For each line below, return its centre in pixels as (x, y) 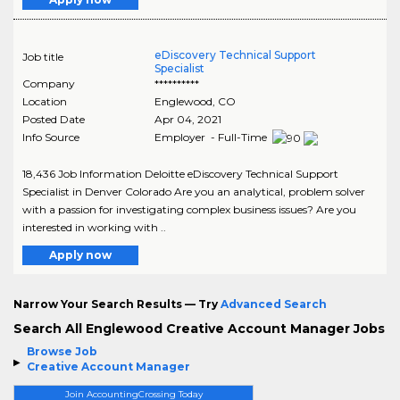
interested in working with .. (94, 227)
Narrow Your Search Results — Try (117, 304)
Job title (43, 56)
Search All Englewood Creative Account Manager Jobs (199, 328)
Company (49, 83)
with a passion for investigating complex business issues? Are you (189, 209)
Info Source (51, 137)
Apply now (80, 254)
